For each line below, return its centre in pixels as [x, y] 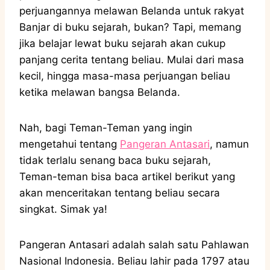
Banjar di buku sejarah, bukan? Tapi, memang [130, 27]
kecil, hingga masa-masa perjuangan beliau [125, 76]
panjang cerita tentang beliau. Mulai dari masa [132, 59]
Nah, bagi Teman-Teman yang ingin [106, 127]
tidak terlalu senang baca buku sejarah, [115, 160]
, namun [229, 144]
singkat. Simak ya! [63, 209]
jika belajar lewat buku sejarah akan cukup [122, 43]
